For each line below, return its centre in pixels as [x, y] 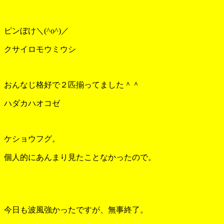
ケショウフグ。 [32, 138]
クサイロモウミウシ [40, 49]
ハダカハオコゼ [32, 103]
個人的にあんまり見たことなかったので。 [80, 157]
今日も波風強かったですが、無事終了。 [76, 209]
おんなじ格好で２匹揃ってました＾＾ [72, 84]
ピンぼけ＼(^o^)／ [36, 30]
